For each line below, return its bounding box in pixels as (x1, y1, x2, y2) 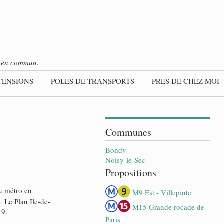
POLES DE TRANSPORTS (51, 76, 134, 86)
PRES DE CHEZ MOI (152, 76, 219, 86)
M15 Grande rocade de (132, 202, 204, 212)
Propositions (105, 166, 156, 179)
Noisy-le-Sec (105, 155, 145, 165)
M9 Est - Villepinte (132, 187, 191, 197)
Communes (105, 125, 151, 139)
